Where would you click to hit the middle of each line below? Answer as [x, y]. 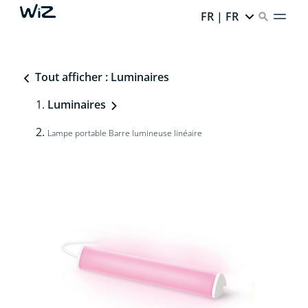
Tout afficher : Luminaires [100, 77]
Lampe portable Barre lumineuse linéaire [124, 133]
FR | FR [220, 16]
